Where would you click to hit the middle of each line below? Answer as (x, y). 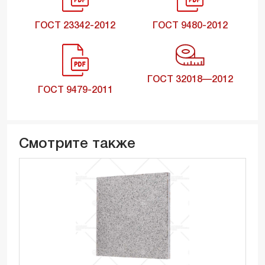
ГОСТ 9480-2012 (190, 26)
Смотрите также (77, 144)
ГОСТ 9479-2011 (75, 90)
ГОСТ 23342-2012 (75, 26)
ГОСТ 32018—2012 (190, 80)
